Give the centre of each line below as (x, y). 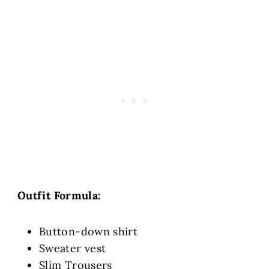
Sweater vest (73, 249)
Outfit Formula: (59, 196)
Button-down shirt (89, 232)
